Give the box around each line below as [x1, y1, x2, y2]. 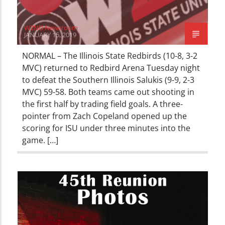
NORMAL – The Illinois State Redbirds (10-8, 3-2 [22, 50, 198, 61]
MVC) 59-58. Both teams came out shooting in [22, 86, 195, 97]
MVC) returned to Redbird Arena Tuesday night [22, 62, 200, 73]
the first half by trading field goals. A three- [22, 98, 183, 109]
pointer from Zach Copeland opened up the [22, 110, 187, 122]
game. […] [22, 134, 59, 146]
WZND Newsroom [24, 23, 78, 32]
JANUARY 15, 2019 [24, 30, 77, 39]
